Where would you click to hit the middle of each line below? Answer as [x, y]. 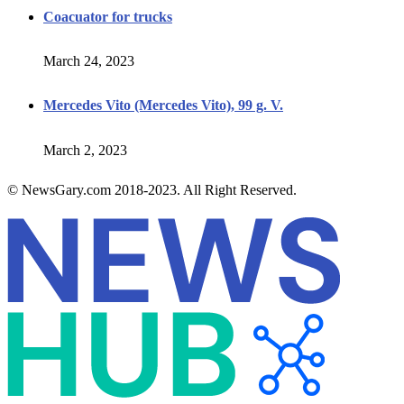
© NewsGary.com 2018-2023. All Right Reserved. [152, 189]
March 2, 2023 [85, 150]
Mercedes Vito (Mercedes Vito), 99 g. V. [163, 106]
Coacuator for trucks [108, 16]
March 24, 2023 [89, 61]
